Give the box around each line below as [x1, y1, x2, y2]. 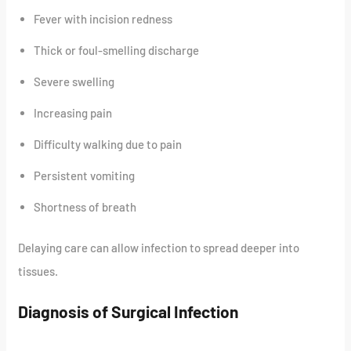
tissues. [18, 264, 59, 279]
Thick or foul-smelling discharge [34, 42, 200, 57]
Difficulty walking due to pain [34, 136, 183, 151]
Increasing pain [34, 105, 113, 120]
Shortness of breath [34, 199, 137, 214]
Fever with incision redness [34, 11, 173, 26]
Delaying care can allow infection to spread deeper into [18, 241, 300, 255]
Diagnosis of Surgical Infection [18, 302, 239, 322]
